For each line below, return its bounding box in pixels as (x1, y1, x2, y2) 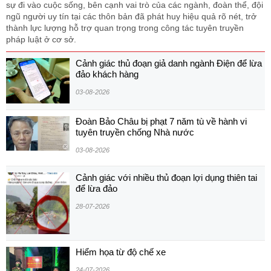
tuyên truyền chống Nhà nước (76, 126, 194, 137)
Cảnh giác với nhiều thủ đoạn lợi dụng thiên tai (76, 172, 257, 183)
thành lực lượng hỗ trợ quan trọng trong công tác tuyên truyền (6, 22, 244, 33)
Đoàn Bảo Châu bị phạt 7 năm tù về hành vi (76, 116, 247, 126)
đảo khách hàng (76, 68, 139, 79)
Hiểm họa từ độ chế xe (76, 246, 166, 257)
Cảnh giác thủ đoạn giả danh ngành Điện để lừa (76, 57, 262, 68)
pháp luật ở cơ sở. (6, 34, 76, 44)
